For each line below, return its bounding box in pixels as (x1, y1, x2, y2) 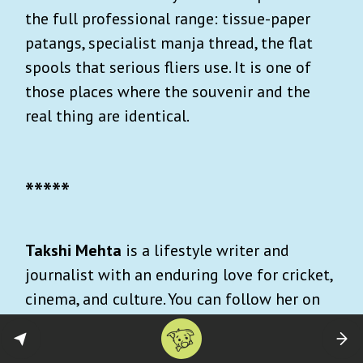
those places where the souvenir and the (25, 81, 310, 103)
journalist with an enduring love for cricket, (25, 264, 332, 286)
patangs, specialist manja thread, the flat (25, 32, 313, 54)
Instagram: (25, 313, 105, 335)
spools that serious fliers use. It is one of (25, 57, 311, 79)
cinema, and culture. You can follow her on (25, 288, 320, 310)
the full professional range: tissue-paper (25, 8, 310, 30)
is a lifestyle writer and (126, 240, 289, 262)
